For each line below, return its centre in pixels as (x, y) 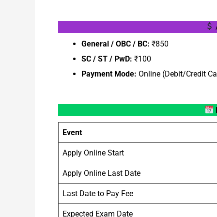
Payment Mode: (109, 74)
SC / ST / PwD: (107, 59)
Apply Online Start (93, 153)
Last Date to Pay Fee (98, 193)
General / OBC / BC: (116, 44)
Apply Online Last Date (101, 173)
